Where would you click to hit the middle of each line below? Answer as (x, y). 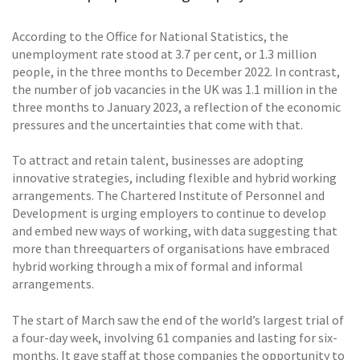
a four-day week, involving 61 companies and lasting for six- (175, 337)
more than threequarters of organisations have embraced (171, 249)
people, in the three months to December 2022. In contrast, (176, 71)
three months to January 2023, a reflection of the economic (176, 106)
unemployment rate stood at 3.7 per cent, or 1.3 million (164, 53)
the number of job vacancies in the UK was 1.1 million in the (175, 89)
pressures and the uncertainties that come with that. (157, 124)
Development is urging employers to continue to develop (169, 213)
